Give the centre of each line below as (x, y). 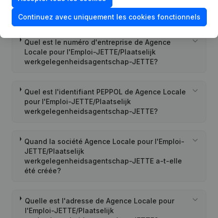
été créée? (43, 171)
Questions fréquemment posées (74, 14)
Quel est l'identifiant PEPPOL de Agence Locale (105, 92)
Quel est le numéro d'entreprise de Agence (98, 42)
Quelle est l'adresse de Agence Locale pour (99, 201)
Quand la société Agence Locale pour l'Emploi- (105, 141)
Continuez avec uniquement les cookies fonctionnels (109, 17)
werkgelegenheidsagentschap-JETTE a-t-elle (103, 161)
